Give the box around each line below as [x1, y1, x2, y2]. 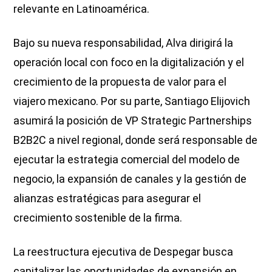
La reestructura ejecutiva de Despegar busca [13, 245, 234, 258]
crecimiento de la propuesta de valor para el [13, 75, 227, 88]
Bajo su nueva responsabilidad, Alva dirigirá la [13, 36, 234, 49]
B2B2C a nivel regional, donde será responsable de [13, 133, 258, 146]
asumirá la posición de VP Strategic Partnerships [13, 114, 253, 127]
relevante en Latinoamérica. [13, 2, 150, 15]
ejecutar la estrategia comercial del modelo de [13, 152, 240, 166]
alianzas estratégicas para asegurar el [13, 191, 202, 205]
